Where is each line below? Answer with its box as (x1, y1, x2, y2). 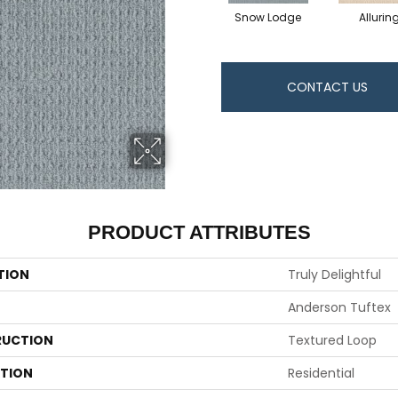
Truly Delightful (288, 266, 381, 283)
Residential (288, 364, 354, 382)
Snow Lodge (235, 9, 301, 25)
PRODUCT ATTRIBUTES (87, 221, 311, 243)
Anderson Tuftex (288, 298, 391, 316)
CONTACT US (286, 77, 368, 96)
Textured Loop (288, 331, 377, 349)
